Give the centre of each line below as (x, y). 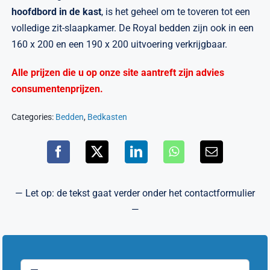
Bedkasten (108, 117)
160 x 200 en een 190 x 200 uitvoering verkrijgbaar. (120, 45)
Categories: (34, 117)
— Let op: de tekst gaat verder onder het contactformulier (135, 193)
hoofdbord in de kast (57, 12)
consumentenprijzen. (58, 89)
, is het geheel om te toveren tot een (176, 12)
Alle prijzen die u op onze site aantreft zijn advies (118, 73)
